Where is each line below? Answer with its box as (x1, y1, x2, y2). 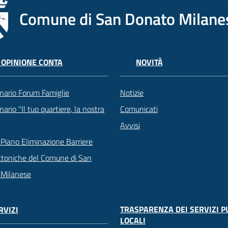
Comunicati (120, 103, 158, 116)
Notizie (120, 87, 144, 99)
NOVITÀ (135, 56, 163, 69)
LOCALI (120, 214, 146, 227)
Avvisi (120, 119, 140, 132)
